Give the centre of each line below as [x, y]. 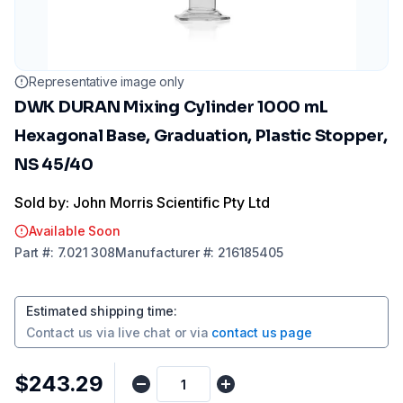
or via [191, 332]
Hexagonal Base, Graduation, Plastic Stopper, [201, 136]
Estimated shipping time [100, 311]
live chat [144, 332]
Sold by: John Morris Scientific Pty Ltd [142, 202]
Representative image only [107, 81]
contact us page [262, 332]
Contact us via [71, 332]
